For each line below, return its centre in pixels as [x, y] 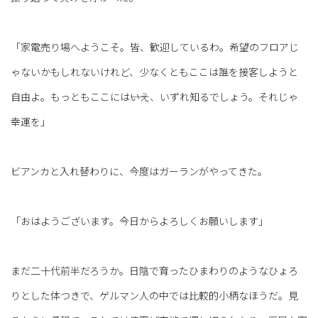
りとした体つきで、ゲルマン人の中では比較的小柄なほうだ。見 [154, 296]
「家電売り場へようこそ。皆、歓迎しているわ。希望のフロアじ [155, 47]
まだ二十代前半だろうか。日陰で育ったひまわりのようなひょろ [154, 271]
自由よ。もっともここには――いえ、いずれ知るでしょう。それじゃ [154, 97]
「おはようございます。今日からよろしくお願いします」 [139, 221]
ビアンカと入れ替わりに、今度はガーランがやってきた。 [139, 171]
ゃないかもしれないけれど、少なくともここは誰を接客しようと [154, 72]
